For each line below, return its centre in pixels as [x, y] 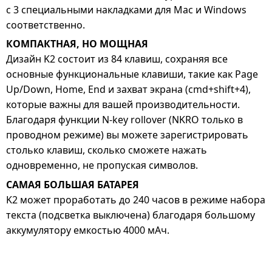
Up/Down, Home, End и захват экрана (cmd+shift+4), [128, 90]
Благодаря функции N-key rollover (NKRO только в [124, 120]
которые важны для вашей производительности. [123, 105]
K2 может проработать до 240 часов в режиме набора [136, 199]
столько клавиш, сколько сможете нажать [107, 150]
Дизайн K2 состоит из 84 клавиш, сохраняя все [117, 59]
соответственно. [46, 25]
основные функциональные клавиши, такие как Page [132, 74]
